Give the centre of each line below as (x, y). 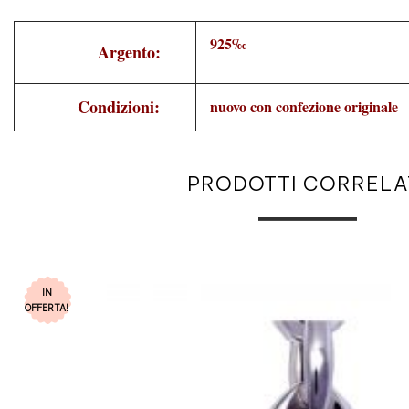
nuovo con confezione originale (304, 107)
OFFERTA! (47, 308)
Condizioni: (130, 107)
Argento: (140, 52)
